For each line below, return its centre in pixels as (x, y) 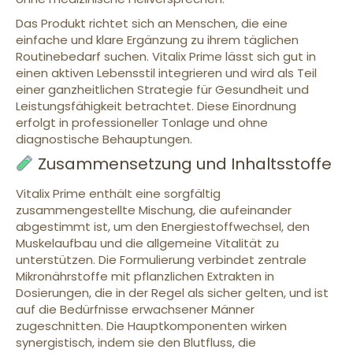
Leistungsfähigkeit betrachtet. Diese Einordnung (156, 106)
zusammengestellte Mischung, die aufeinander (154, 210)
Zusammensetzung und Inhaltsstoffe (182, 163)
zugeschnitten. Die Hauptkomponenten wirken (151, 325)
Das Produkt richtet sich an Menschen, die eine (152, 23)
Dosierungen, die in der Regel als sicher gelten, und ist (172, 292)
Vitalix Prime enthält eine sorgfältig (118, 193)
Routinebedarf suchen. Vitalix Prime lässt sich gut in (166, 56)
